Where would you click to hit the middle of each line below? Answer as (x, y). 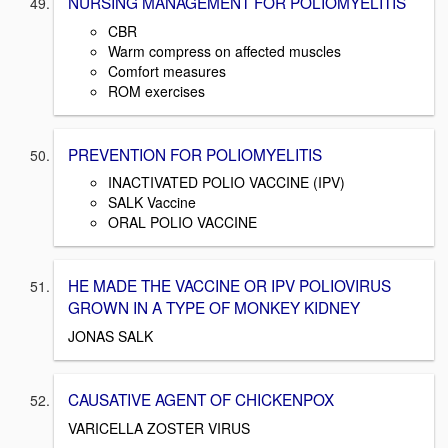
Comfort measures (167, 70)
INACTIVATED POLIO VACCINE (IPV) (226, 182)
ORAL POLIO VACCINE (182, 222)
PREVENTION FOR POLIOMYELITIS (195, 153)
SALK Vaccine (152, 202)
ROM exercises (156, 90)
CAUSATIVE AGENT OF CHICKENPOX (201, 399)
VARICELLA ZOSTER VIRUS (159, 427)
